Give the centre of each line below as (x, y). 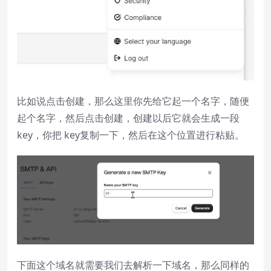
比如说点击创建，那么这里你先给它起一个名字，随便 (133, 101)
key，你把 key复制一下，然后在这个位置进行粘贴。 (131, 135)
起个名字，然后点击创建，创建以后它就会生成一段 (128, 118)
